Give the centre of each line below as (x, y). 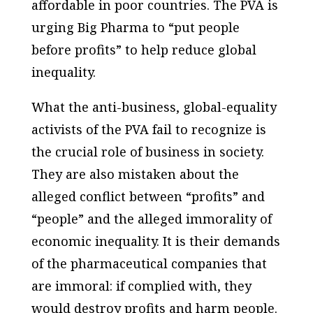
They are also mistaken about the (135, 174)
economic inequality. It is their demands (155, 241)
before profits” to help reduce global (144, 49)
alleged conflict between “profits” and (148, 196)
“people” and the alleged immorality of (151, 218)
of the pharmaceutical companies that (149, 263)
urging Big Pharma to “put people (135, 27)
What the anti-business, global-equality (154, 107)
